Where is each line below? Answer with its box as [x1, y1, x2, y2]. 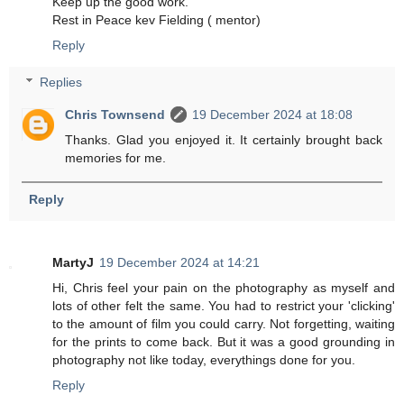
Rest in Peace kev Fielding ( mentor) [52, 12, 261, 27]
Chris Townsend [65, 107, 166, 123]
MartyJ [52, 254, 94, 270]
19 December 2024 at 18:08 [192, 107, 353, 123]
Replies [40, 75, 83, 90]
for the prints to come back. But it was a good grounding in [52, 334, 395, 349]
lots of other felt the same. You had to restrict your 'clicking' [52, 298, 395, 313]
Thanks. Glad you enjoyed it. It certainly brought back [65, 133, 382, 148]
